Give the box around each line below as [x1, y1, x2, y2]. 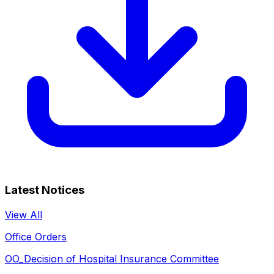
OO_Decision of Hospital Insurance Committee [5, 253, 219, 265]
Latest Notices [5, 183, 84, 198]
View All [5, 209, 42, 221]
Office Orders [5, 231, 67, 243]
